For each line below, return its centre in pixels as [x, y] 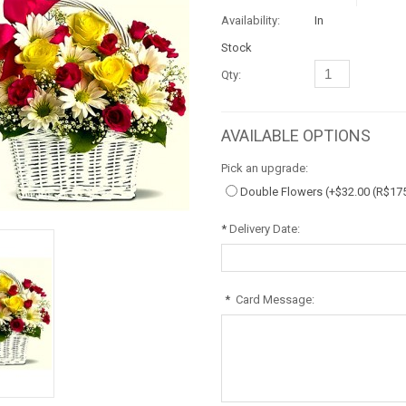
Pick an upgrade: [265, 168]
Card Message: [275, 300]
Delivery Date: [265, 229]
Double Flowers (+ [288, 192]
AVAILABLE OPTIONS [296, 135]
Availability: [251, 20]
